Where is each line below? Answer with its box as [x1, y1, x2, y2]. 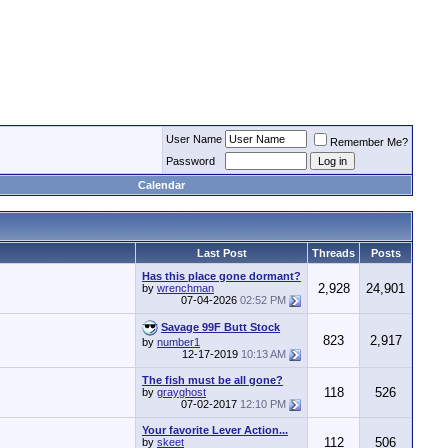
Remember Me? [330, 136, 408, 148]
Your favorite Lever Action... [142, 424, 288, 436]
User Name [166, 133, 222, 145]
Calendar [137, 179, 185, 191]
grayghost [157, 386, 206, 398]
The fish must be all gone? [142, 374, 283, 386]
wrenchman [157, 282, 214, 294]
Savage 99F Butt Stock [161, 320, 280, 333]
